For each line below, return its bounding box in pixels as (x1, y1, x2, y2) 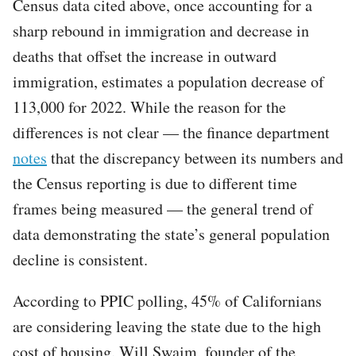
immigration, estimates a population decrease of (13, 70, 324, 92)
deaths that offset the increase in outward (13, 44, 277, 67)
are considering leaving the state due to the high (13, 315, 321, 337)
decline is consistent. (13, 248, 148, 270)
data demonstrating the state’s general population (13, 222, 330, 245)
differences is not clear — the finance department (13, 121, 330, 143)
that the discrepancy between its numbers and (47, 146, 343, 168)
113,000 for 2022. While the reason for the (13, 95, 286, 118)
